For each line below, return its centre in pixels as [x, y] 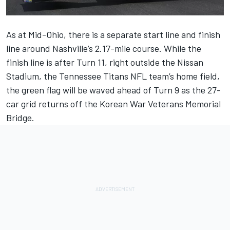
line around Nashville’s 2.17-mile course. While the [104, 48]
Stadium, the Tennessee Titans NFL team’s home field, [113, 76]
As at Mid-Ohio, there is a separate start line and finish [113, 34]
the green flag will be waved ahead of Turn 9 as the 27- [113, 90]
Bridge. [20, 117]
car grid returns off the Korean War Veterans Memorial [113, 103]
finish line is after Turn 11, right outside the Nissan [105, 62]
